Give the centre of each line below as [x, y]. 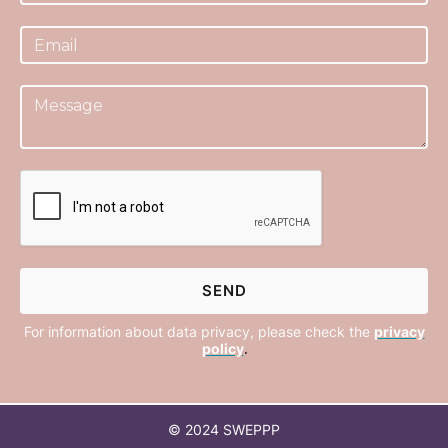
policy [222, 348]
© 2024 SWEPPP [224, 429]
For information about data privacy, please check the [198, 331]
